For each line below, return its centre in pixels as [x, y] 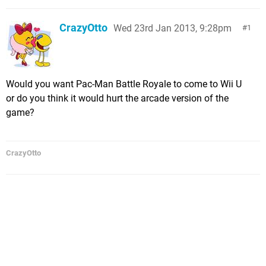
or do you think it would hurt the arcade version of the [117, 98]
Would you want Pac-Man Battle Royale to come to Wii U [124, 84]
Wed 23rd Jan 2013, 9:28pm [172, 28]
